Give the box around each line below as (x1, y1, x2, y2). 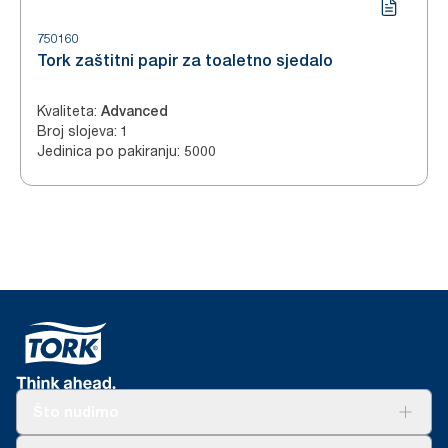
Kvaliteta (37, 102, 94, 119)
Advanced (101, 103, 168, 119)
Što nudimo (33, 403, 119, 420)
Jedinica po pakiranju (37, 142, 177, 159)
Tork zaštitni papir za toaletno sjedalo (37, 51, 333, 70)
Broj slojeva (37, 122, 114, 139)
